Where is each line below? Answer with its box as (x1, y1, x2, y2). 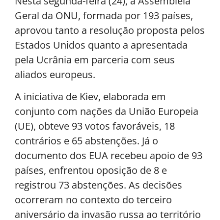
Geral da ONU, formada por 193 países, (15, 9, 193, 23)
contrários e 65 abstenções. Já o (15, 134, 158, 147)
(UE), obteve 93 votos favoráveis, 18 (15, 119, 175, 133)
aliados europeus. (15, 68, 95, 82)
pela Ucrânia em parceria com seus (15, 53, 175, 67)
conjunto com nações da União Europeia (15, 104, 198, 118)
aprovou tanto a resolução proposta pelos (15, 24, 205, 37)
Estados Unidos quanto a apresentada (15, 38, 188, 52)
